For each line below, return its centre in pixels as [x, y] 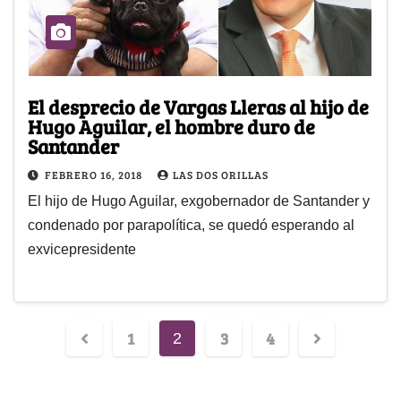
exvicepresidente [82, 249]
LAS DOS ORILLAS [221, 174]
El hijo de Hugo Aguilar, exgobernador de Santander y [199, 200]
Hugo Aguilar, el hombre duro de [171, 126]
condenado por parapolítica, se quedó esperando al [191, 225]
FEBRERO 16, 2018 [95, 174]
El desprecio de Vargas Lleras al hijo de [198, 106]
